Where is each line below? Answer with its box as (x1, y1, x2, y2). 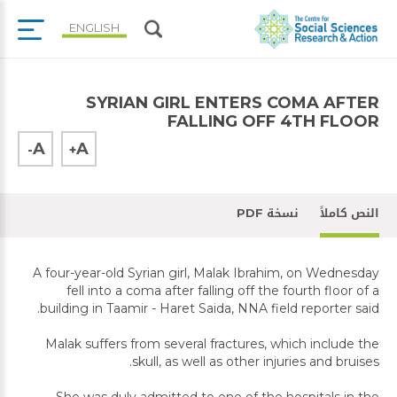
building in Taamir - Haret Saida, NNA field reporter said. (40, 300, 379, 316)
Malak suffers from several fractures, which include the (45, 336, 379, 352)
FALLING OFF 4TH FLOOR (167, 112, 379, 131)
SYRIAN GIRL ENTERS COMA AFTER (86, 93, 379, 113)
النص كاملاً (320, 206, 379, 220)
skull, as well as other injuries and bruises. (132, 354, 379, 370)
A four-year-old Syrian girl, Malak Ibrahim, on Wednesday (33, 265, 379, 281)
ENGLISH (69, 19, 120, 35)
